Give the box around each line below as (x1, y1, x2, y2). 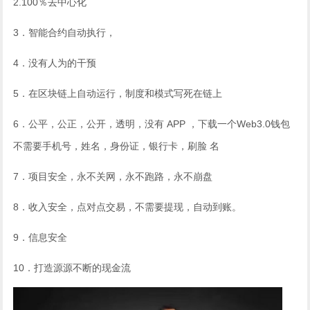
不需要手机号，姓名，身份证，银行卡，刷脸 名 (13, 140, 220, 152)
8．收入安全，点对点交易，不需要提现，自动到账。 (13, 201, 242, 213)
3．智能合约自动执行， (13, 27, 116, 39)
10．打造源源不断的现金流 (13, 262, 131, 274)
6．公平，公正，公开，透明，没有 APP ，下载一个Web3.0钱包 (13, 118, 291, 130)
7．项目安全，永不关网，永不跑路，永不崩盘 (13, 171, 213, 183)
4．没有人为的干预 (13, 57, 97, 69)
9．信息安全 (13, 232, 68, 244)
